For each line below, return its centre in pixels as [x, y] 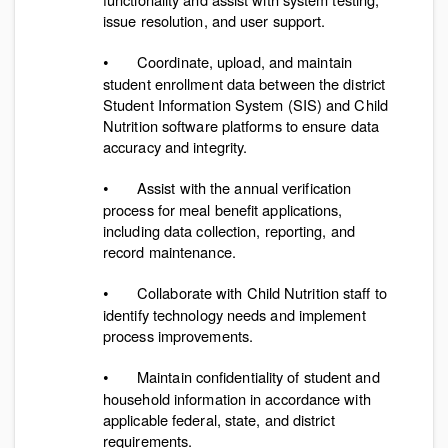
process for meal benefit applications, [223, 209]
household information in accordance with [237, 398]
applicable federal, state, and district [219, 419]
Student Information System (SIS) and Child [245, 104]
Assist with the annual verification [244, 187]
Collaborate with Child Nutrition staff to [261, 292]
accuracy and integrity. [175, 146]
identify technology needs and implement [234, 314]
